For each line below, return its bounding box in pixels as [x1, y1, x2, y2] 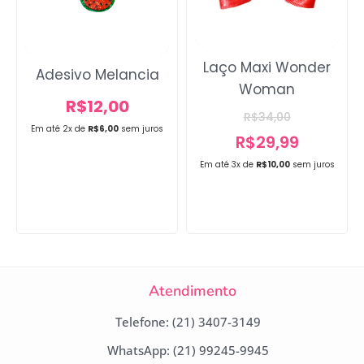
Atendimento [148, 280, 236, 301]
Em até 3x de [199, 158, 256, 171]
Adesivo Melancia [35, 64, 159, 84]
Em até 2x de [31, 122, 85, 135]
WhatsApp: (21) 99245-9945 [107, 342, 269, 359]
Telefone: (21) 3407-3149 [115, 314, 261, 331]
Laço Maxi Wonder [203, 58, 331, 78]
